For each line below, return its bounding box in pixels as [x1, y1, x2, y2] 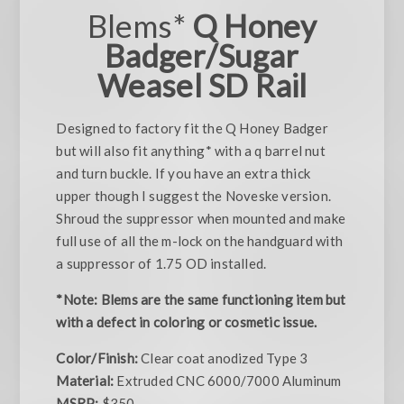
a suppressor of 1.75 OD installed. [56, 255, 267, 272]
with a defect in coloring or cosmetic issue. [56, 314, 317, 331]
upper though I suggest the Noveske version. [56, 188, 332, 205]
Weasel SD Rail [96, 67, 308, 105]
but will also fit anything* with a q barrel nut [56, 142, 326, 160]
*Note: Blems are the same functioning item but [56, 291, 346, 308]
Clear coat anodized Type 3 [138, 350, 308, 367]
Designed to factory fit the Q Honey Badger [56, 120, 328, 137]
